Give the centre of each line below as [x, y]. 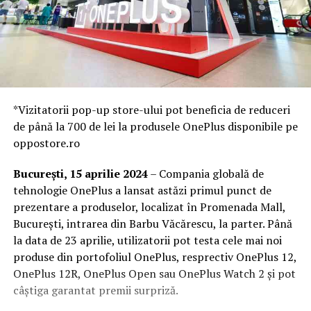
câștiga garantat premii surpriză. [95, 290]
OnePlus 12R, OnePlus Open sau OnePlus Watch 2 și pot [154, 273]
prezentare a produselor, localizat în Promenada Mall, [149, 207]
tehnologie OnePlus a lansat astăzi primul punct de [142, 190]
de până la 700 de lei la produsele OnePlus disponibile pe [155, 126]
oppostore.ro [46, 143]
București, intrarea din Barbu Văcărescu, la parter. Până [152, 223]
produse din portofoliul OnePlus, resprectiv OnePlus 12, [154, 257]
